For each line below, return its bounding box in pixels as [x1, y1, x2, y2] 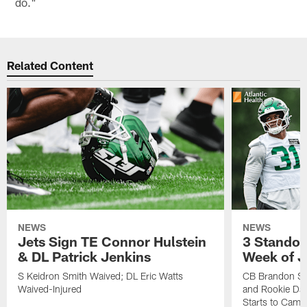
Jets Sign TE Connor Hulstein [18, 233, 207, 250]
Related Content [7, 58, 94, 72]
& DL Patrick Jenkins [18, 248, 151, 265]
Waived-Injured [18, 283, 82, 295]
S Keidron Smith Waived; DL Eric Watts [18, 270, 184, 282]
